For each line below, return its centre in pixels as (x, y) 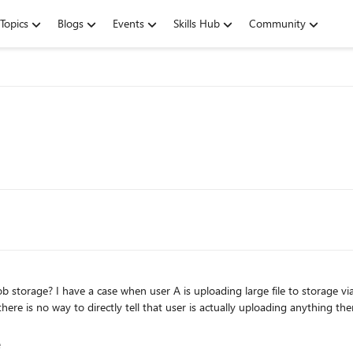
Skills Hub (197, 23)
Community (277, 23)
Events (128, 23)
